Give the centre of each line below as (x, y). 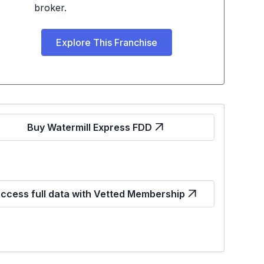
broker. (50, 8)
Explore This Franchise (106, 42)
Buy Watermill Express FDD (89, 127)
